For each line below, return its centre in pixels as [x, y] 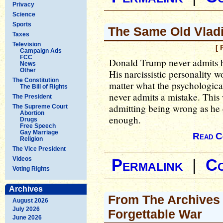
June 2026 [27, 217]
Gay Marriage [39, 132]
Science [24, 14]
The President [32, 96]
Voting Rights [31, 168]
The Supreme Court [40, 106]
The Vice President [39, 149]
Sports [22, 24]
